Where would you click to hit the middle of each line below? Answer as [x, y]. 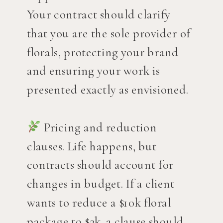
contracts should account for [100, 165]
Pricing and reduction [99, 127]
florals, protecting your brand [103, 52]
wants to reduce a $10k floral [99, 203]
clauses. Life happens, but [92, 146]
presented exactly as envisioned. [108, 90]
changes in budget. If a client [101, 184]
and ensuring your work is [93, 71]
